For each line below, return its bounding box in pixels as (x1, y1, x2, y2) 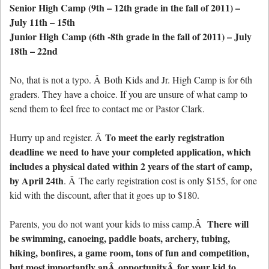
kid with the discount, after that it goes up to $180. (10, 188, 199, 201)
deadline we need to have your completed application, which (10, 144, 251, 159)
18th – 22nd (10, 43, 58, 58)
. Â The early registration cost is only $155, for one (64, 174, 257, 187)
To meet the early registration (105, 130, 225, 144)
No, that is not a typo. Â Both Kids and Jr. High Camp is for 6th (10, 73, 252, 86)
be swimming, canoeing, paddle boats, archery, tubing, (10, 231, 230, 245)
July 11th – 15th (10, 14, 75, 29)
